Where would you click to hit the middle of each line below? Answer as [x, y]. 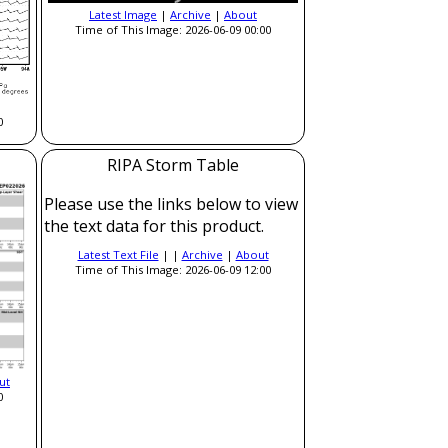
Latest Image [123, 15]
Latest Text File [118, 254]
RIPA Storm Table [173, 165]
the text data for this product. [154, 226]
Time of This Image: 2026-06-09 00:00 [173, 30]
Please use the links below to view [171, 204]
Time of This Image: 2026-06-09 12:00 [173, 269]
